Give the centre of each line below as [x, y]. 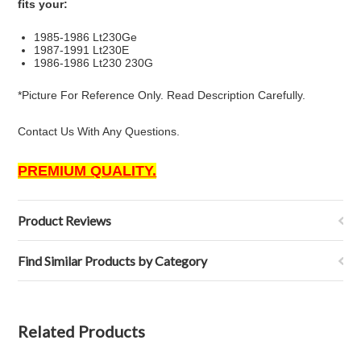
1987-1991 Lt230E [82, 50]
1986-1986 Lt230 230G [94, 63]
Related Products [82, 331]
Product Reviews [65, 220]
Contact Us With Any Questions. [99, 131]
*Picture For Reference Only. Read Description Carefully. [162, 95]
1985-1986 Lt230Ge [86, 37]
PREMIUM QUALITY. [87, 171]
